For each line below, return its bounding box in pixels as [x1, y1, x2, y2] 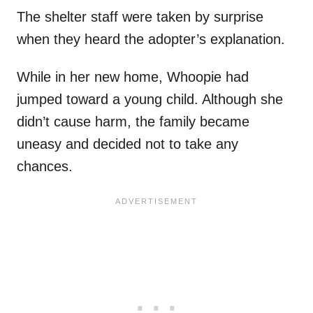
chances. [17, 159, 73, 175]
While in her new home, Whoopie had [17, 69, 249, 85]
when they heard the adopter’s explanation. [17, 31, 289, 48]
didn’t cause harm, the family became [17, 114, 249, 130]
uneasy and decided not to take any [17, 136, 238, 152]
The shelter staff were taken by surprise [17, 9, 263, 25]
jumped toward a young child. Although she [17, 92, 283, 108]
